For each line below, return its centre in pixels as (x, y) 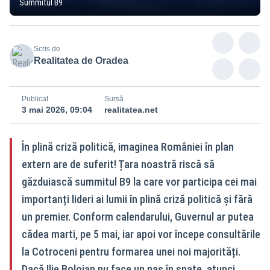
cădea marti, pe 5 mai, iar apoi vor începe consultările (141, 234)
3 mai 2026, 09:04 (57, 109)
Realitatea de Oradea (81, 60)
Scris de (47, 49)
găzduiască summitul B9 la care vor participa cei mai (139, 181)
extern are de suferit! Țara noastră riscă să (118, 164)
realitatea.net (131, 109)
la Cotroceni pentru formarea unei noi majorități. (131, 251)
